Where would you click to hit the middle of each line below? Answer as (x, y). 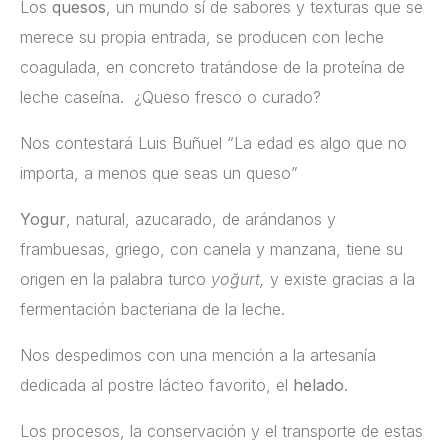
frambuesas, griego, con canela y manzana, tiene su (211, 249)
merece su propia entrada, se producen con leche (202, 37)
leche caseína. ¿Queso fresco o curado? (170, 97)
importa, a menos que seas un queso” (159, 173)
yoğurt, (240, 279)
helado (318, 385)
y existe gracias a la (342, 279)
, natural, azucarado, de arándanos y (201, 219)
